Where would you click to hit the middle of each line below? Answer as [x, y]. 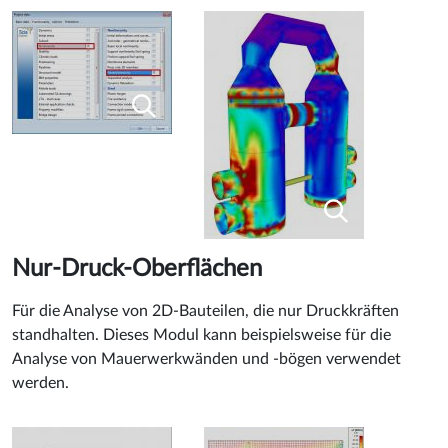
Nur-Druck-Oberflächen [137, 268]
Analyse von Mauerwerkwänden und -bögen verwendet [206, 358]
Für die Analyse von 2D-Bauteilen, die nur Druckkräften [205, 310]
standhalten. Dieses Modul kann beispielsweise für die [201, 334]
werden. [40, 382]
